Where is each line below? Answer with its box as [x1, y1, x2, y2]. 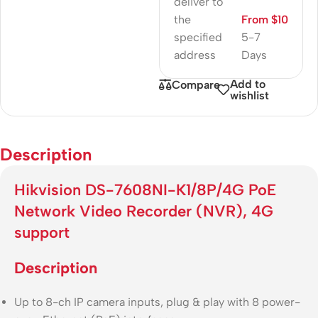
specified [174, 30, 222, 44]
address [174, 48, 216, 62]
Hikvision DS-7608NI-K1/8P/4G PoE [14, 180, 276, 199]
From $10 [241, 12, 288, 26]
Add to [229, 77, 265, 91]
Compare [172, 77, 220, 92]
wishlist [229, 88, 269, 102]
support [14, 222, 70, 242]
